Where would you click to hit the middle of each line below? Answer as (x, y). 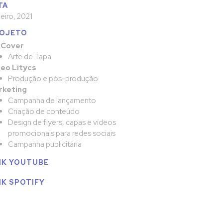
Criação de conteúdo (44, 111)
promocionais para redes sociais (61, 133)
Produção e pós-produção (53, 78)
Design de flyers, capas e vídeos (62, 122)
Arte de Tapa (29, 56)
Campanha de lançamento (52, 100)
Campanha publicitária (45, 144)
